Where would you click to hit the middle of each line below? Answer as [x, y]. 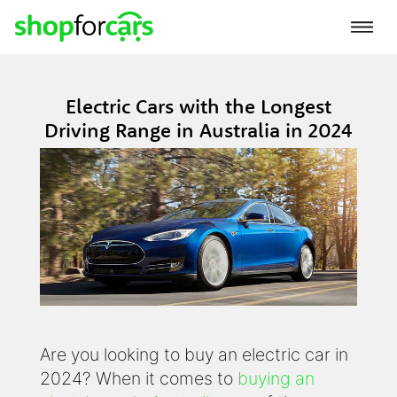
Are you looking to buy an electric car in [194, 355]
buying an [276, 379]
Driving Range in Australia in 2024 [198, 129]
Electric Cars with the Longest [198, 105]
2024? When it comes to [139, 379]
